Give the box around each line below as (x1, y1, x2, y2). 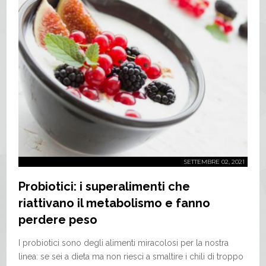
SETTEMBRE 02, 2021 (183, 157, 245, 166)
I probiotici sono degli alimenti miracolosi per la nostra (18, 237, 229, 248)
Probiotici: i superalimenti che (18, 179, 191, 194)
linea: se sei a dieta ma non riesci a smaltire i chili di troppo (18, 251, 244, 261)
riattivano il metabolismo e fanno (18, 195, 211, 210)
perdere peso (18, 212, 98, 227)
